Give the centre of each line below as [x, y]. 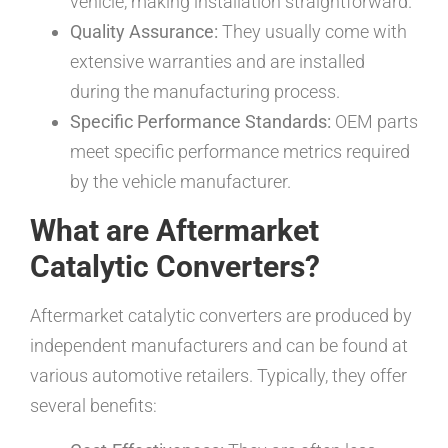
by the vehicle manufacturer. [180, 182]
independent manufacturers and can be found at [219, 346]
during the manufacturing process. [205, 92]
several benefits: [93, 406]
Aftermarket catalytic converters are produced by [221, 316]
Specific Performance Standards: [200, 122]
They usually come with [312, 32]
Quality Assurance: [144, 32]
